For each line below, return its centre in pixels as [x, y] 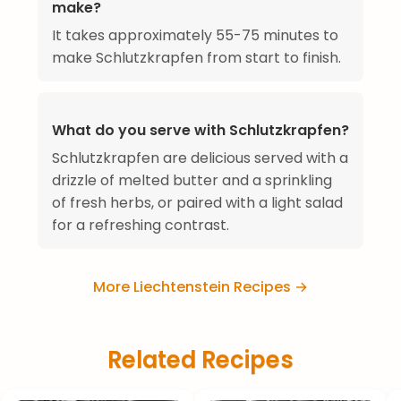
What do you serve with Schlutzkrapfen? [200, 130]
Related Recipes [200, 359]
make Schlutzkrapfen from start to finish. [196, 57]
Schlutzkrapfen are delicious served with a [200, 158]
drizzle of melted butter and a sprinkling [192, 180]
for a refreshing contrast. [141, 225]
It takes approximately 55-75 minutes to [195, 35]
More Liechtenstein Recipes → [200, 286]
